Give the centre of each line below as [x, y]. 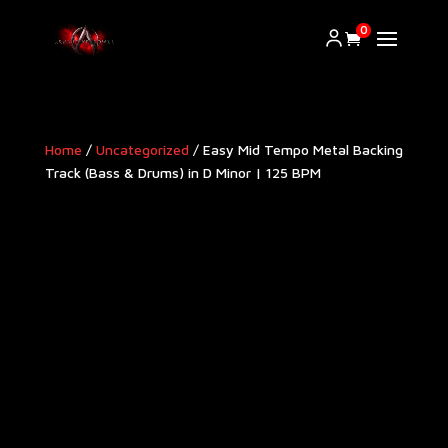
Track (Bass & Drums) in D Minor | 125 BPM [182, 172]
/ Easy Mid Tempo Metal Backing [295, 149]
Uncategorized [142, 149]
